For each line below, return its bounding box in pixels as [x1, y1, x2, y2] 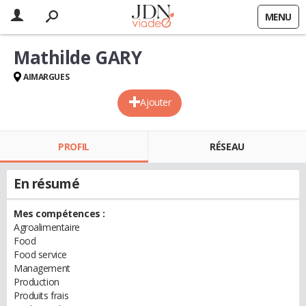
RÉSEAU [210, 140, 245, 153]
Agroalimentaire [14, 221, 80, 234]
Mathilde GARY [14, 45, 142, 70]
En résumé [14, 175, 80, 193]
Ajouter [140, 96, 171, 109]
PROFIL [58, 140, 89, 153]
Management [14, 262, 70, 275]
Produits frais [14, 289, 69, 302]
